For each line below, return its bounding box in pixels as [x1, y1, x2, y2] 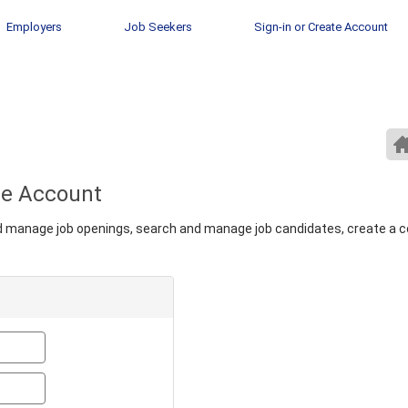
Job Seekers [124, 20, 192, 34]
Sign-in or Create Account [254, 20, 388, 34]
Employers [6, 20, 62, 34]
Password [45, 373, 104, 388]
